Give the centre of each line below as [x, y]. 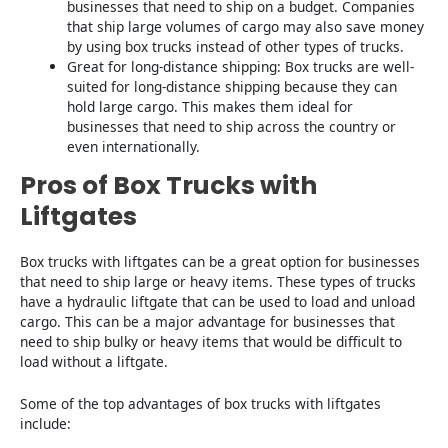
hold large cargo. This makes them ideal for [210, 106]
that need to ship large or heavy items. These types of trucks [218, 282]
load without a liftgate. [94, 362]
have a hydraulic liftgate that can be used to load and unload [217, 302]
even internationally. [134, 146]
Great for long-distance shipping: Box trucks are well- [241, 66]
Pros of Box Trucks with [168, 186]
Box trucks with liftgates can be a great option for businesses [220, 262]
